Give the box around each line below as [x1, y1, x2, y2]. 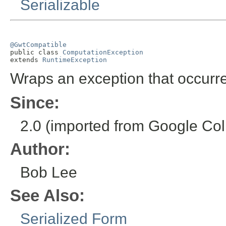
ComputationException [63, 48, 143, 56]
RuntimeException [42, 56, 107, 64]
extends [10, 56, 42, 64]
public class [10, 48, 63, 56]
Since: [10, 93, 60, 112]
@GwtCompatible [10, 41, 67, 49]
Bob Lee [20, 164, 77, 181]
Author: [10, 140, 70, 159]
